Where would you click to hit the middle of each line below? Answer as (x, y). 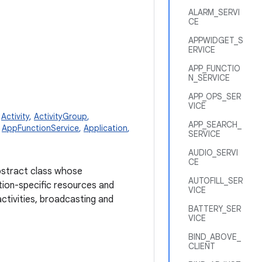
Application (106, 128)
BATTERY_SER (215, 209)
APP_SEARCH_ (215, 125)
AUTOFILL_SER (216, 181)
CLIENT (202, 246)
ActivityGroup (61, 116)
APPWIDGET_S (216, 40)
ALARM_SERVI (214, 12)
